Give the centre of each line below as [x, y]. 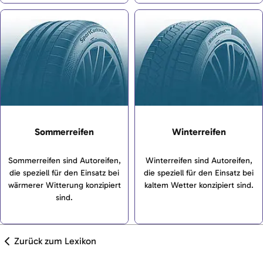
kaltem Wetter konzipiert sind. [199, 186]
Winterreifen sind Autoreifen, [199, 161]
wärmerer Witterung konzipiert [64, 186]
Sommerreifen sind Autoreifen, [64, 161]
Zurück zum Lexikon [55, 241]
